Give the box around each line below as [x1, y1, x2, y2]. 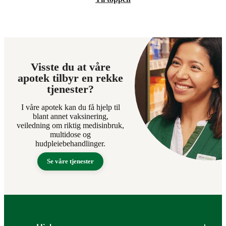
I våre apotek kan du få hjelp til [21, 103, 120, 111]
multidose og [50, 130, 91, 139]
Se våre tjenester [47, 157, 94, 165]
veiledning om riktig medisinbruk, [17, 121, 125, 130]
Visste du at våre [30, 61, 110, 73]
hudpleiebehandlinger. [35, 139, 106, 148]
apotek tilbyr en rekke [18, 72, 124, 84]
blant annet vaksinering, [32, 112, 108, 121]
